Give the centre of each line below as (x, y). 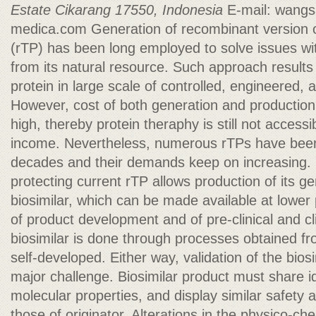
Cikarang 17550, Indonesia (141, 10)
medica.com (49, 29)
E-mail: (251, 10)
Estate (33, 10)
